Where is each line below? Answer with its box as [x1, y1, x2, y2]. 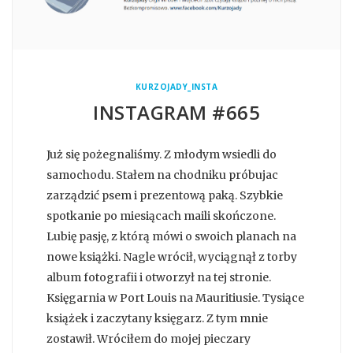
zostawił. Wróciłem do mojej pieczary [46, 332, 251, 347]
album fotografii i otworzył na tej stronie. [46, 270, 271, 285]
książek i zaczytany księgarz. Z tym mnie [46, 311, 268, 326]
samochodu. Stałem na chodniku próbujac [46, 168, 278, 183]
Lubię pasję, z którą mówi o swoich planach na [46, 229, 296, 244]
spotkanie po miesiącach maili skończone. [46, 209, 276, 224]
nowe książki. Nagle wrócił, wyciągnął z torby [46, 250, 297, 265]
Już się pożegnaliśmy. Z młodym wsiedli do [46, 147, 277, 162]
